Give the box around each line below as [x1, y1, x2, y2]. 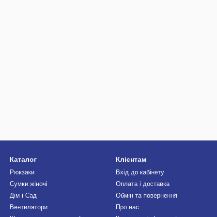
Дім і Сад [10, 192, 37, 199]
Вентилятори [10, 203, 47, 211]
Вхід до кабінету [116, 169, 164, 176]
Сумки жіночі [10, 180, 47, 187]
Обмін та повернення [116, 192, 177, 199]
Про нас [116, 203, 139, 211]
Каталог [10, 155, 37, 163]
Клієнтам [116, 155, 146, 163]
